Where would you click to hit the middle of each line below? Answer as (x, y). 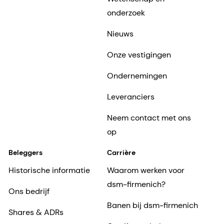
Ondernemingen (137, 76)
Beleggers (25, 153)
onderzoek (126, 13)
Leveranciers (130, 97)
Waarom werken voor (145, 170)
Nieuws (120, 34)
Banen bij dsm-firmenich (152, 205)
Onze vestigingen (139, 55)
